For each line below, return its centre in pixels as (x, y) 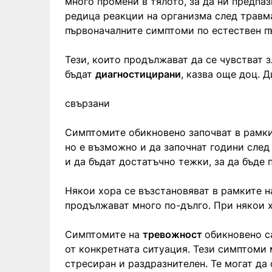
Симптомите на (104, 234)
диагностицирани (138, 74)
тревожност (174, 234)
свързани (87, 103)
